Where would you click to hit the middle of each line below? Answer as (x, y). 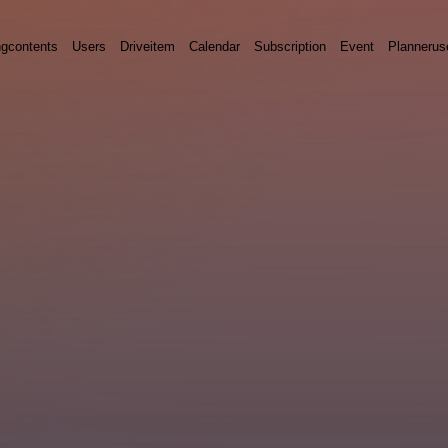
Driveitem (147, 46)
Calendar (214, 46)
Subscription (290, 46)
